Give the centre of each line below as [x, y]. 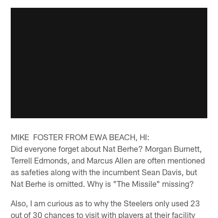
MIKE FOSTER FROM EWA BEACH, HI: [80, 136]
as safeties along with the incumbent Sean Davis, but [104, 172]
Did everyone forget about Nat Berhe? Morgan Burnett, [107, 148]
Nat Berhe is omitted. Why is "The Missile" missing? [103, 183]
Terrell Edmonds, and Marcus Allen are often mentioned [108, 160]
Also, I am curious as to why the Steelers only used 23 [106, 203]
